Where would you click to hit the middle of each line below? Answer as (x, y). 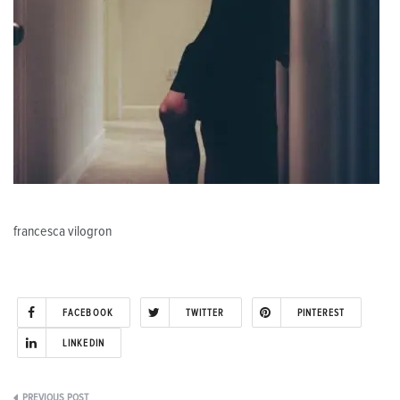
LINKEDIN (83, 343)
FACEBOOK (88, 312)
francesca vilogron (62, 231)
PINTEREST (321, 312)
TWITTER (205, 312)
